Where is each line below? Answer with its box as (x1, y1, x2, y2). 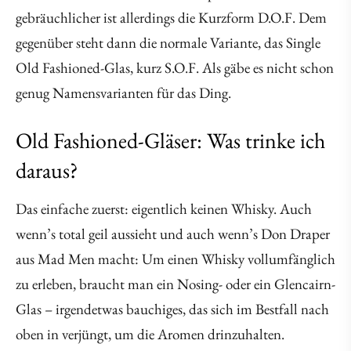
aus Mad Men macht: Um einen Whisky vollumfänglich (16, 249, 335, 269)
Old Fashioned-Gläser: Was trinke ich (16, 126, 325, 154)
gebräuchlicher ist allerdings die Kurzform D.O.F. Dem (16, 8, 327, 27)
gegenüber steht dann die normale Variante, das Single (16, 33, 320, 52)
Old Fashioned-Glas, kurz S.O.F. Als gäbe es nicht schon (16, 58, 334, 78)
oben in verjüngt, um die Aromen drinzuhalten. (16, 324, 284, 344)
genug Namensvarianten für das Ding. (16, 83, 231, 103)
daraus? (16, 156, 78, 184)
